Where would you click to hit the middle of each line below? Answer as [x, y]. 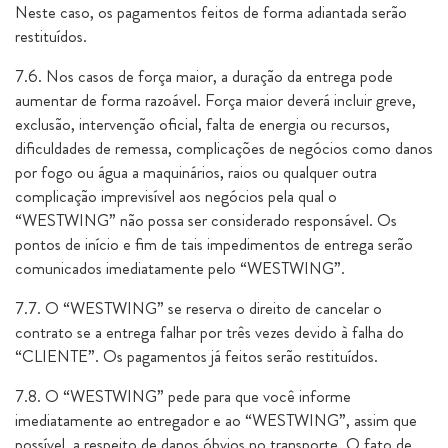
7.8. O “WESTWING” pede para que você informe [183, 396]
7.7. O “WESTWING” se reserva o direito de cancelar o [198, 308]
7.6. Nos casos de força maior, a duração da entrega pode [204, 76]
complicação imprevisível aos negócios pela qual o [176, 196]
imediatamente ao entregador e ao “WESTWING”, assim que [216, 420]
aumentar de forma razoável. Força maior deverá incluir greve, [215, 100]
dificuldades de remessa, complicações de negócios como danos [224, 148]
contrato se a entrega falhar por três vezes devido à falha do [209, 332]
